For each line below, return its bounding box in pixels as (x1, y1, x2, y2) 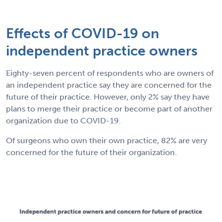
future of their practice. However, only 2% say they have (6, 92, 210, 102)
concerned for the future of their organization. (6, 147, 177, 157)
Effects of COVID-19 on (6, 25, 159, 42)
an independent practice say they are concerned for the (6, 80, 212, 90)
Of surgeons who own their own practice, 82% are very (6, 135, 207, 145)
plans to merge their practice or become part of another (6, 104, 213, 113)
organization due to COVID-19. (6, 115, 121, 125)
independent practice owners (6, 42, 198, 59)
